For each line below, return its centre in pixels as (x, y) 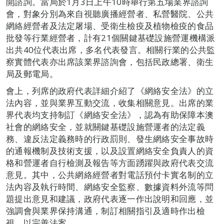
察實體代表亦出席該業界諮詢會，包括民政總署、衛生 (110, 62)
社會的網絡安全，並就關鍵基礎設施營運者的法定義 (105, 127)
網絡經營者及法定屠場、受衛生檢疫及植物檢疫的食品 (110, 26)
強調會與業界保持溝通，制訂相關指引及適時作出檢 (105, 211)
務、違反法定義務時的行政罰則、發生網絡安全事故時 (110, 139)
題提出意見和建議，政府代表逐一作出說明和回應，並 (110, 199)
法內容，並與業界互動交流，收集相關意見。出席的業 (110, 103)
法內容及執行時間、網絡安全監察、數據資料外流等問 (110, 187)
